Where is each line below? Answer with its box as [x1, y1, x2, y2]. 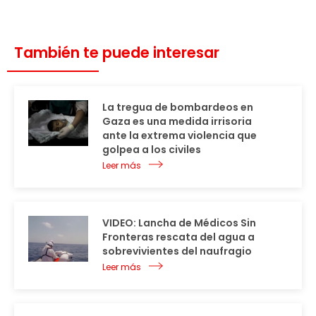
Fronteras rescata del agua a [102, 230, 255, 244]
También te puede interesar [14, 42, 219, 63]
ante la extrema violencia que [102, 128, 257, 142]
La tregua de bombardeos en [102, 100, 253, 114]
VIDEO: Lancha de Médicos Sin [102, 216, 256, 230]
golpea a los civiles [102, 142, 201, 157]
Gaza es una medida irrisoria [102, 114, 252, 128]
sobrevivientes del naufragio [102, 244, 252, 258]
